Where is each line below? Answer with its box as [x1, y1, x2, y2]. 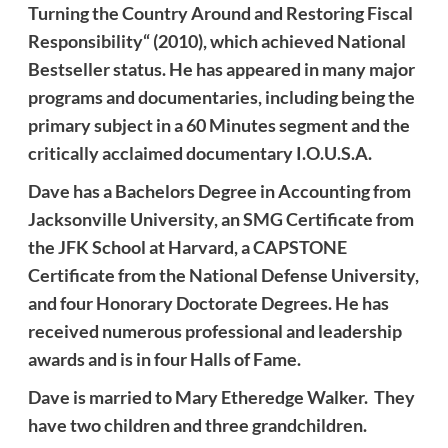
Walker [306, 385, 364, 408]
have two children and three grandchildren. [27, 413, 367, 436]
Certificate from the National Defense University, [27, 263, 419, 286]
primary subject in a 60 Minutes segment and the [27, 113, 410, 136]
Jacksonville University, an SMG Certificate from [27, 207, 414, 230]
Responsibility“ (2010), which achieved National [27, 29, 406, 52]
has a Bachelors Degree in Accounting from [69, 179, 411, 202]
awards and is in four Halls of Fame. [27, 347, 304, 370]
